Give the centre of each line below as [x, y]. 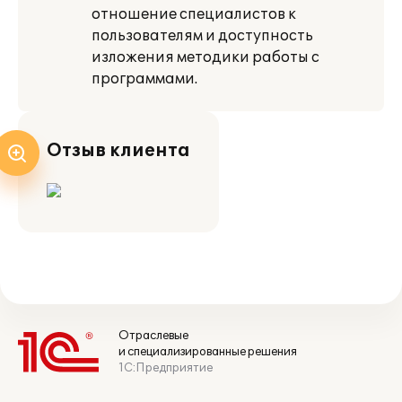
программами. [144, 79]
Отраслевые [153, 336]
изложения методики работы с [205, 57]
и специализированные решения [208, 352]
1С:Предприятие [166, 368]
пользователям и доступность [202, 36]
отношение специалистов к [194, 14]
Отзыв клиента [118, 151]
